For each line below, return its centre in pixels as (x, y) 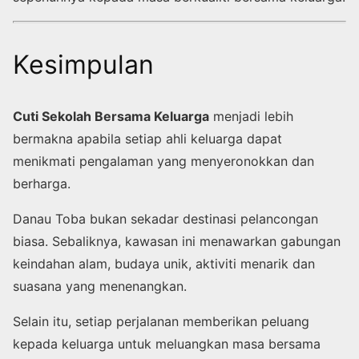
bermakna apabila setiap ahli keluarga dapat (147, 138)
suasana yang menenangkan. (100, 286)
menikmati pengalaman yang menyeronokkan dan (163, 161)
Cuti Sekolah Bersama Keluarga (111, 116)
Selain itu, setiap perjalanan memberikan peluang (161, 321)
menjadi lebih (251, 116)
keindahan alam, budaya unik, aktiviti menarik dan (164, 263)
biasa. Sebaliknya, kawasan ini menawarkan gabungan (177, 241)
